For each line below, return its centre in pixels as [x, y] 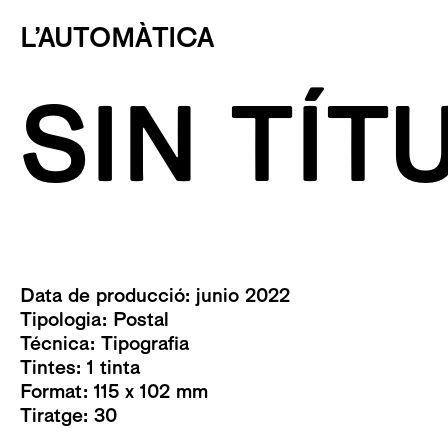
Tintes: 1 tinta [80, 367]
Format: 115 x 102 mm [114, 391]
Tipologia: [66, 319]
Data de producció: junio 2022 [155, 295]
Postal [141, 319]
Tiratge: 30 [68, 415]
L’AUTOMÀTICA [117, 37]
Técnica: [60, 343]
